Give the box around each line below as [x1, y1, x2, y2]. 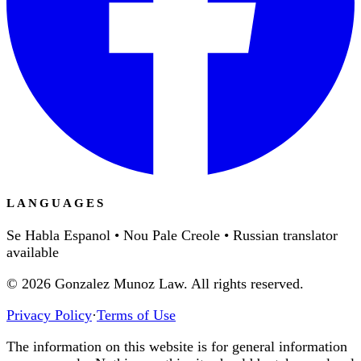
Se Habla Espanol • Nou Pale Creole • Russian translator [6, 226, 338, 243]
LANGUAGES [6, 196, 106, 210]
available [6, 243, 59, 260]
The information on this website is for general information [6, 338, 347, 355]
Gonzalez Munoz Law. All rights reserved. [55, 275, 304, 292]
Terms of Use [97, 306, 176, 323]
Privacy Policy [6, 306, 92, 323]
